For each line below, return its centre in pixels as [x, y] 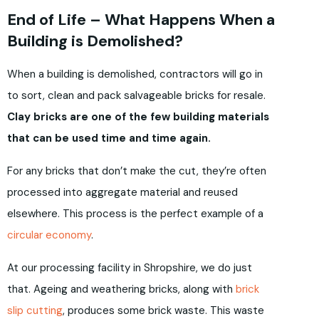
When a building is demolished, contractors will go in [135, 74]
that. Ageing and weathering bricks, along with [121, 289]
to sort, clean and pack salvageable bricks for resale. [136, 96]
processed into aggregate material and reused [122, 193]
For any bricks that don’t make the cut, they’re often [137, 171]
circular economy [49, 235]
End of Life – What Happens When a [141, 20]
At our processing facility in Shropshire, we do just [130, 268]
